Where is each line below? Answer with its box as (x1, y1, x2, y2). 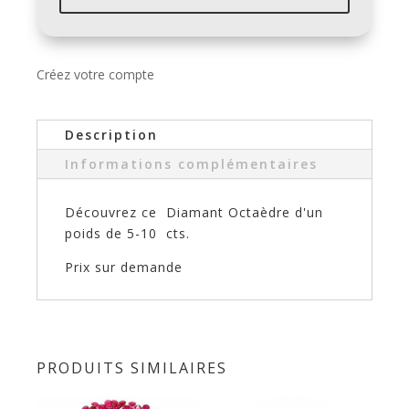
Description (65, 126, 158, 144)
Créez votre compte (37, 66, 154, 84)
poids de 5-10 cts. (65, 225, 190, 243)
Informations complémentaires (65, 155, 318, 173)
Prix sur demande (65, 258, 183, 277)
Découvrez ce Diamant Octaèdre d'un (65, 204, 323, 222)
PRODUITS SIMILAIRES (37, 358, 227, 379)
